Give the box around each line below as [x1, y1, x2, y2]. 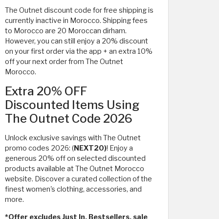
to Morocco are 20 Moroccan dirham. [5, 26, 127, 35]
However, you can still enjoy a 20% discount [5, 36, 148, 45]
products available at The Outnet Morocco [5, 164, 144, 173]
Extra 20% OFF [5, 84, 87, 98]
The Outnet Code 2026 [5, 111, 132, 126]
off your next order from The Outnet [5, 57, 123, 66]
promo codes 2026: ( [5, 143, 74, 153]
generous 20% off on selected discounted [5, 153, 146, 163]
